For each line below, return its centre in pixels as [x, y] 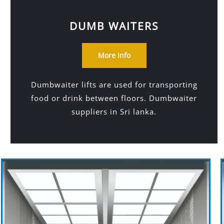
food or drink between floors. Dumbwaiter [114, 98]
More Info [114, 55]
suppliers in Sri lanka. [114, 111]
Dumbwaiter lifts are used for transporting [114, 84]
